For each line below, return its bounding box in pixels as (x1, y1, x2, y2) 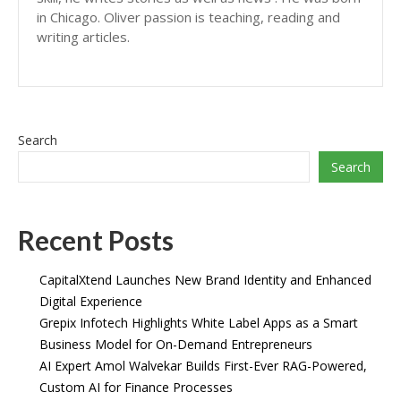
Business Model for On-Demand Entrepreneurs (39, 336, 312, 354)
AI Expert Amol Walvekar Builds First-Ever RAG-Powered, (39, 357, 367, 375)
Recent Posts (18, 224, 174, 257)
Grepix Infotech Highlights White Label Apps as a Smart (39, 314, 358, 332)
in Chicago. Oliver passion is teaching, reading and (37, 8, 340, 27)
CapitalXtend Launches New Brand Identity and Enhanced (39, 271, 371, 289)
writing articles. (37, 28, 130, 47)
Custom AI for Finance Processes (39, 379, 233, 397)
